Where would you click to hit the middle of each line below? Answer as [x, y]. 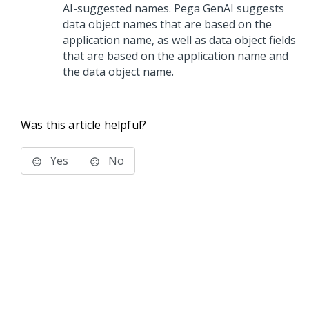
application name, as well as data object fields [179, 40]
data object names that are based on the [167, 24]
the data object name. [118, 72]
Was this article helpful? [83, 125]
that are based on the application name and [176, 56]
